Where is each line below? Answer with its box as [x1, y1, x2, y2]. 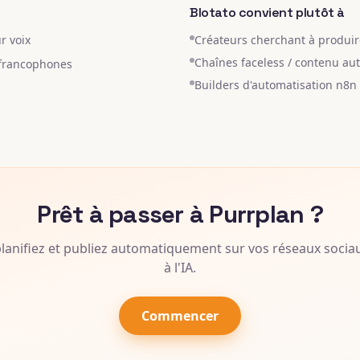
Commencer [141, 307, 219, 325]
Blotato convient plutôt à [190, 4, 345, 21]
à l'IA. [164, 259, 196, 276]
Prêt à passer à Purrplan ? [37, 198, 323, 230]
